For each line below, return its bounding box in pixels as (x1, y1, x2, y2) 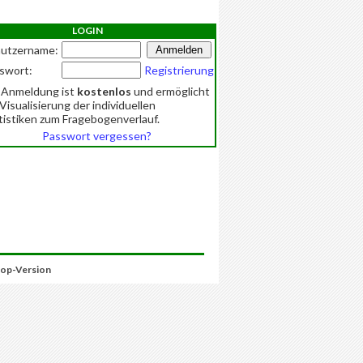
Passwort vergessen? (41, 129, 152, 143)
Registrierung (144, 63, 214, 77)
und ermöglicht (131, 84, 210, 98)
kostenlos (77, 84, 131, 98)
